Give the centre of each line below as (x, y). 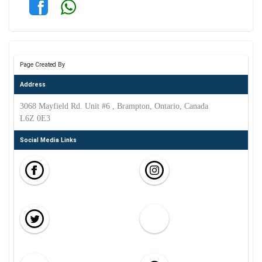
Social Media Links (48, 140)
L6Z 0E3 (35, 118)
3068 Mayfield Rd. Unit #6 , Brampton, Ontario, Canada (114, 106)
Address (32, 85)
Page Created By (42, 65)
